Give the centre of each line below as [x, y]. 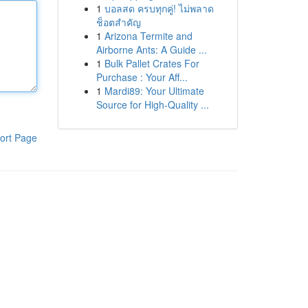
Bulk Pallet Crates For [152, 63]
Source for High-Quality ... [152, 104]
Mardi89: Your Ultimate [154, 91]
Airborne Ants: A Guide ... [151, 49]
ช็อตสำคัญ [118, 22]
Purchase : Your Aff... [142, 77]
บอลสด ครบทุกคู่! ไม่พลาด [159, 8]
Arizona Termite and [148, 36]
